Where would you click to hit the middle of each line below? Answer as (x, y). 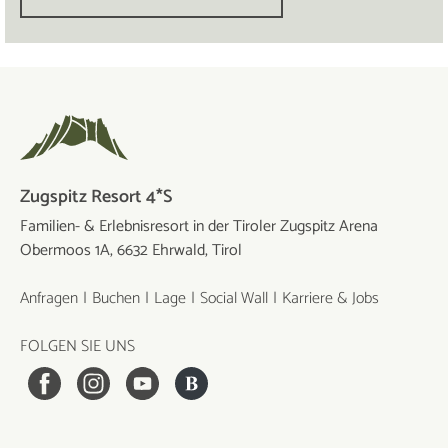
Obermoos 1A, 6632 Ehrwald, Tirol (131, 251)
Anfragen (49, 299)
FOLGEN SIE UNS (77, 347)
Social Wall (234, 299)
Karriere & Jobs (330, 299)
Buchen (116, 299)
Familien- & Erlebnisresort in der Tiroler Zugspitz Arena (199, 227)
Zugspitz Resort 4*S (96, 197)
